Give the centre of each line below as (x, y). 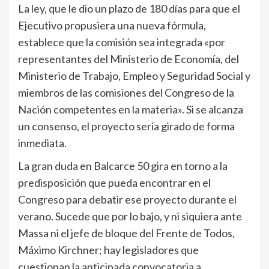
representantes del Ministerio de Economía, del (128, 59)
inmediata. (42, 143)
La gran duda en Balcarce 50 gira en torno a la (123, 166)
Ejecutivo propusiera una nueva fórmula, (112, 26)
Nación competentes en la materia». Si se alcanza (131, 110)
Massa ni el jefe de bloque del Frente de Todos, (126, 233)
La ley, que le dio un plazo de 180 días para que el (129, 9)
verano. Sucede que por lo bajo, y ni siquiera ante (130, 216)
